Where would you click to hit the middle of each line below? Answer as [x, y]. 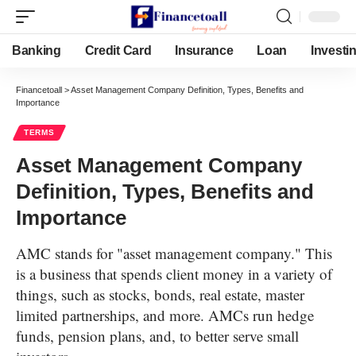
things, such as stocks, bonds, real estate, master [160, 294]
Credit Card [118, 50]
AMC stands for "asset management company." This [174, 253]
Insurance [204, 50]
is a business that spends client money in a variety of [174, 274]
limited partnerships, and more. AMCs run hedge [165, 315]
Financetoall [39, 90]
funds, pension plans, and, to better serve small [157, 336]
